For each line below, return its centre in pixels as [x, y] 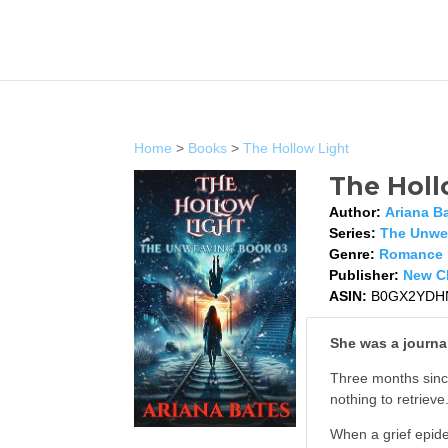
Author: [354, 212]
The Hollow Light [296, 148]
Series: [352, 233]
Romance [410, 254]
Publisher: [363, 275]
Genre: [351, 254]
